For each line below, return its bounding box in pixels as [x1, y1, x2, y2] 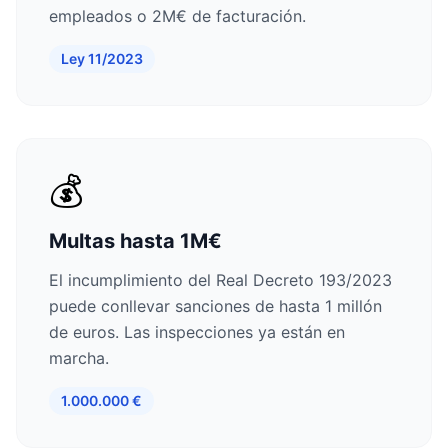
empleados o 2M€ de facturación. [49, 6, 306, 26]
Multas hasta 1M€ [49, 229, 222, 253]
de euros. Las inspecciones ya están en [49, 322, 345, 342]
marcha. [49, 348, 109, 368]
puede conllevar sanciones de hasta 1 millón [49, 296, 382, 316]
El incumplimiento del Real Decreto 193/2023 [49, 270, 392, 290]
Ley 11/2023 [61, 50, 143, 67]
